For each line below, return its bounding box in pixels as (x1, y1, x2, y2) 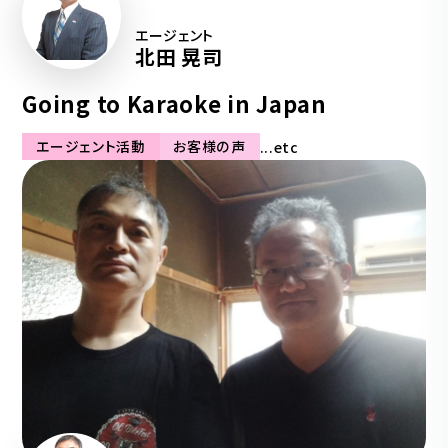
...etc (259, 136, 299, 157)
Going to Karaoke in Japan (22, 87, 327, 119)
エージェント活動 (36, 136, 146, 157)
